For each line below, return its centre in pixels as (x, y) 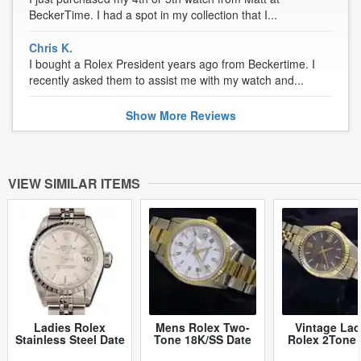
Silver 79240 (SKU (70, 351)
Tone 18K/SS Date (203, 339)
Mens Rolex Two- (203, 327)
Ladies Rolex (70, 327)
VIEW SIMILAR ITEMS (74, 183)
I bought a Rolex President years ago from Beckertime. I (172, 64)
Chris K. (51, 48)
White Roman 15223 (203, 351)
